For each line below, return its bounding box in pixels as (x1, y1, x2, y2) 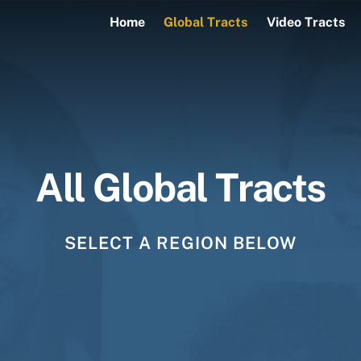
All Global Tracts (35, 164, 326, 210)
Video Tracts (266, 14, 345, 30)
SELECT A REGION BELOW (64, 232, 297, 253)
